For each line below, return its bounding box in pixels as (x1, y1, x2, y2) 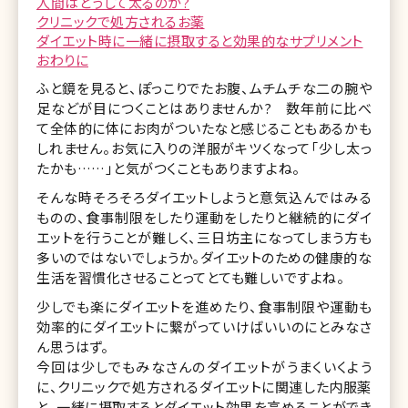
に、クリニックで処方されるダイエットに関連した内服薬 (36, 376, 372, 396)
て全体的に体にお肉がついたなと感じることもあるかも (36, 117, 372, 138)
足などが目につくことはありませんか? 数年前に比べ (36, 97, 372, 117)
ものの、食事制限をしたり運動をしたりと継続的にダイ (36, 207, 372, 227)
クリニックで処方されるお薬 (36, 11, 205, 31)
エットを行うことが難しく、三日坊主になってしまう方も (36, 227, 372, 247)
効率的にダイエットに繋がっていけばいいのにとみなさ (36, 316, 372, 336)
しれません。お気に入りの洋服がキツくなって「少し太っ (36, 138, 372, 158)
